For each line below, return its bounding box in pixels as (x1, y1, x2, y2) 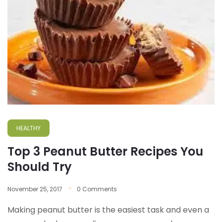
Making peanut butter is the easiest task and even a (7, 204, 209, 216)
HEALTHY (16, 124, 41, 133)
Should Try (7, 159, 72, 175)
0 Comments (77, 185, 117, 194)
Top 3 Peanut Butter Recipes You (7, 143, 203, 160)
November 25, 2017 (7, 185, 62, 194)
